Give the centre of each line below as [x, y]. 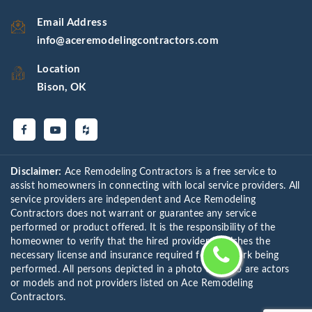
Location [58, 69]
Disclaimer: [36, 172]
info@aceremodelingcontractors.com [128, 40]
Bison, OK [62, 87]
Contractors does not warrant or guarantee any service [133, 213]
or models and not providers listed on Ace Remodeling [132, 283]
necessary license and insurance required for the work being [145, 255]
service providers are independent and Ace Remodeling [133, 200]
